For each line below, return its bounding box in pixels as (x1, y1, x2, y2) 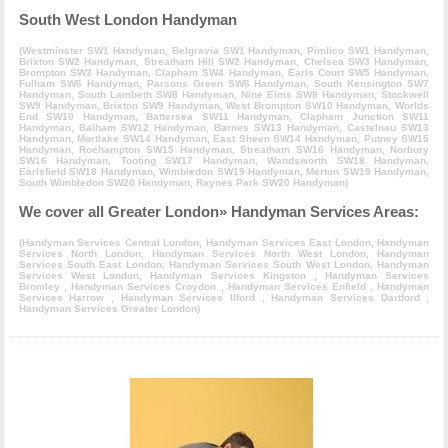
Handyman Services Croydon (71, 281, 221, 292)
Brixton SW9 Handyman (103, 99, 220, 111)
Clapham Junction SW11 (300, 110, 430, 122)
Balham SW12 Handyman (78, 121, 206, 133)
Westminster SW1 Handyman (21, 44, 165, 56)
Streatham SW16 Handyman (240, 143, 382, 155)
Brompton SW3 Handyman (18, 66, 149, 78)
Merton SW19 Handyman (306, 165, 427, 177)
